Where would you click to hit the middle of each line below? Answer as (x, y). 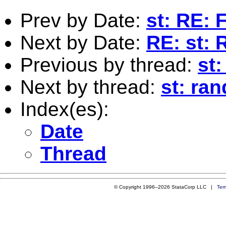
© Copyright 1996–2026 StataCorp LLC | (165, 187)
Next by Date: (83, 42)
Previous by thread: (109, 65)
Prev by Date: (83, 20)
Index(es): (65, 109)
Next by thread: (91, 87)
